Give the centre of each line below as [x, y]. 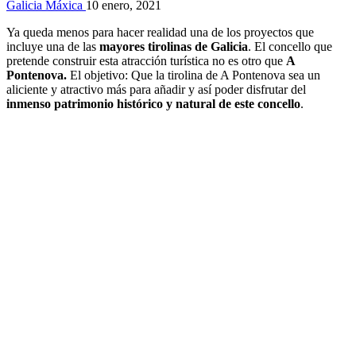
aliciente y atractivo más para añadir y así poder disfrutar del [156, 89]
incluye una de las [53, 46]
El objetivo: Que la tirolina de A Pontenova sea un [193, 75]
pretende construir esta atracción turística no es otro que [146, 60]
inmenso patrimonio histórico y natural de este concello [153, 103]
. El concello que [290, 46]
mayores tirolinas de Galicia [174, 46]
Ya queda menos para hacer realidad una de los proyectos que [160, 32]
